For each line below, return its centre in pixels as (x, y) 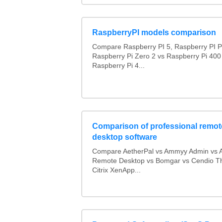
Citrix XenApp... (116, 170)
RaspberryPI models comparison (154, 33)
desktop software (124, 137)
